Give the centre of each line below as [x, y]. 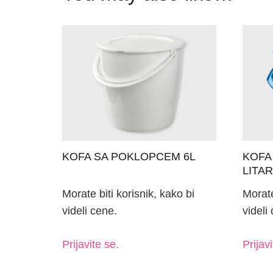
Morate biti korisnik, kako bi [128, 194]
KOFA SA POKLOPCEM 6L [129, 156]
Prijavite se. [90, 245]
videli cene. [90, 211]
